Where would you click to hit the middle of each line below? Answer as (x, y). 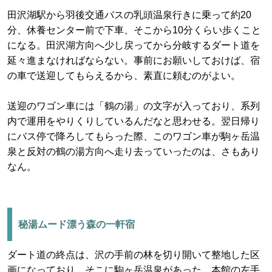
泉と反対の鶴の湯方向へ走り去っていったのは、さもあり (134, 151)
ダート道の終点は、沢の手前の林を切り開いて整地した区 (134, 255)
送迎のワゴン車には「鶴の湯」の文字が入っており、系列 (134, 106)
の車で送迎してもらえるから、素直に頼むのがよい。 (124, 76)
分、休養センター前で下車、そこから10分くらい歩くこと (134, 30)
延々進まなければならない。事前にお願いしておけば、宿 (134, 60)
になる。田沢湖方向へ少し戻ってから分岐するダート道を (134, 45)
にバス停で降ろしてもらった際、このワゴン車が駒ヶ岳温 (134, 136)
